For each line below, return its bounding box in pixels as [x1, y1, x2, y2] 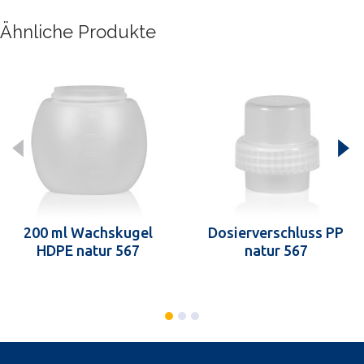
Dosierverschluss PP [208, 223, 344, 240]
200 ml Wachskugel [23, 223, 153, 240]
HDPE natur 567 [36, 241, 140, 258]
